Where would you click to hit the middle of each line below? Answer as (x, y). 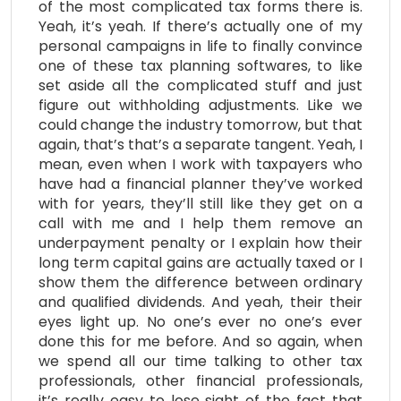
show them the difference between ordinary (200, 283)
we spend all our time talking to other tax (200, 362)
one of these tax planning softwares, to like (200, 66)
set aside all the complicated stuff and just (200, 86)
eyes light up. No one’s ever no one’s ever (200, 322)
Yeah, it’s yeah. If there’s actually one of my (200, 27)
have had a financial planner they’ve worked (200, 184)
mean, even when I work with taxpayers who (200, 165)
